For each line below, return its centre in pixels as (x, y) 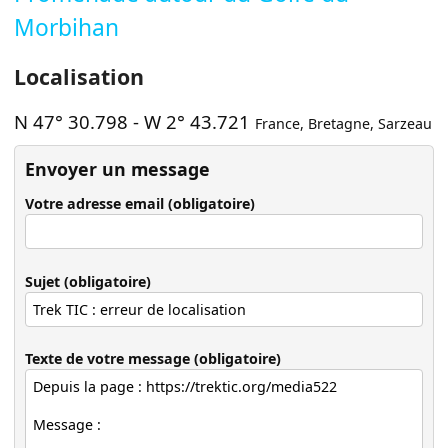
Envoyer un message (118, 169)
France (278, 124)
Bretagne (339, 124)
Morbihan (67, 27)
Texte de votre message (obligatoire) (153, 359)
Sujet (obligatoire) (88, 281)
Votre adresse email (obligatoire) (140, 203)
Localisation (79, 76)
